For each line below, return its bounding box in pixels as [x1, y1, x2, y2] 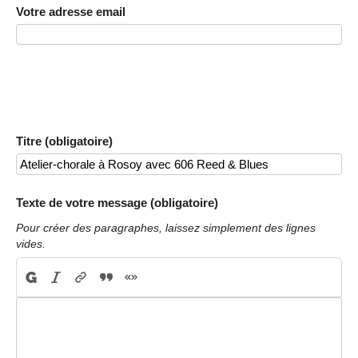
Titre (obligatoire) [16, 134, 113, 149]
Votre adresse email [16, 4, 125, 18]
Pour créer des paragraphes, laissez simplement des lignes [16, 221, 316, 234]
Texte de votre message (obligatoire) [16, 195, 218, 209]
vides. [16, 237, 46, 250]
